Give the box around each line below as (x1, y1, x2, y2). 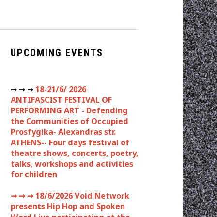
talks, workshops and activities (11, 158, 133, 169)
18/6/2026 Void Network (33, 190, 129, 201)
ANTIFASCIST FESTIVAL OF (11, 94, 112, 105)
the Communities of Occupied (11, 115, 128, 126)
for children (11, 169, 57, 180)
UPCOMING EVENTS (11, 46, 103, 59)
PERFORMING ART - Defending (11, 105, 128, 116)
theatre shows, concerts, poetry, (11, 147, 139, 158)
